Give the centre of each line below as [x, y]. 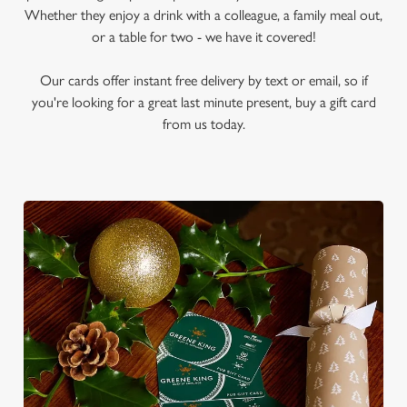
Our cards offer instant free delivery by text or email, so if [203, 80]
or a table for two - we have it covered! [203, 37]
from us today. [203, 124]
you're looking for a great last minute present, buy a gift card [203, 102]
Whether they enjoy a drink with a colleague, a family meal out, [203, 15]
